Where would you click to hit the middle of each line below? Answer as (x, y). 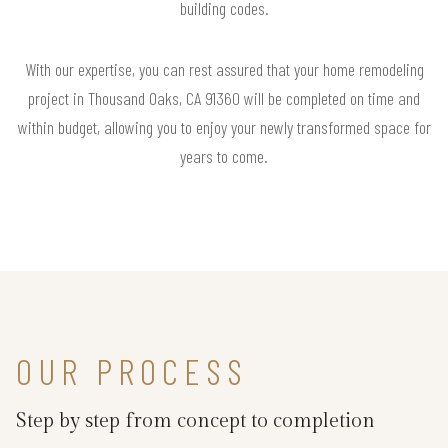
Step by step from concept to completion (195, 420)
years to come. (224, 155)
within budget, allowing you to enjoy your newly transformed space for (224, 126)
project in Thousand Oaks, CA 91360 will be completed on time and (224, 97)
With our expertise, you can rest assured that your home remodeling (224, 68)
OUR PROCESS (132, 370)
